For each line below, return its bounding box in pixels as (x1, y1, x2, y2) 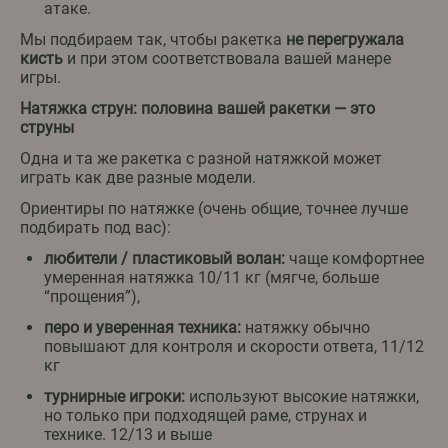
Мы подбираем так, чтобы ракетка (20, 30, 286, 50)
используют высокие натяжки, (185, 387, 419, 407)
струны (20, 118, 74, 138)
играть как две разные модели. (20, 168, 256, 188)
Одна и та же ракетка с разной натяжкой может (20, 149, 382, 169)
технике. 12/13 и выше (44, 425, 212, 445)
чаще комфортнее (285, 249, 424, 269)
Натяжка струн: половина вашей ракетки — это (20, 99, 375, 119)
